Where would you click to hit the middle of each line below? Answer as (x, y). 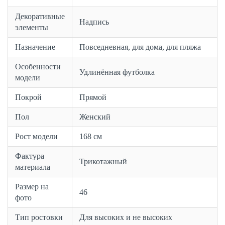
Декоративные (40, 17)
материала (33, 167)
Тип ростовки (39, 217)
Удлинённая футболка (117, 72)
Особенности (38, 67)
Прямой (93, 97)
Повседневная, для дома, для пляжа (140, 47)
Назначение (35, 47)
